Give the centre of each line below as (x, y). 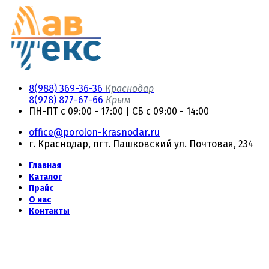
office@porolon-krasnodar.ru (94, 132)
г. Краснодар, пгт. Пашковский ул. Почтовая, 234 (141, 144)
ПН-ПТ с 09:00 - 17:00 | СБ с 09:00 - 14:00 (119, 111)
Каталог (45, 177)
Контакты (49, 211)
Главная (45, 165)
